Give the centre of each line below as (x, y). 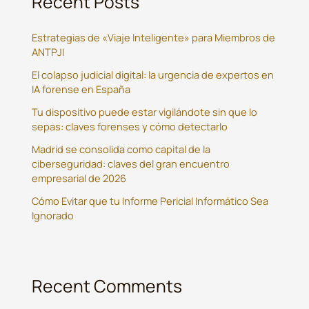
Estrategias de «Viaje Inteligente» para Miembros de (154, 38)
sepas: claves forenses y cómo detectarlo (130, 127)
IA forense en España (81, 89)
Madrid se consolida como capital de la (121, 149)
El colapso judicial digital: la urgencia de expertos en (153, 75)
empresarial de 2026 (79, 178)
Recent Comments (107, 286)
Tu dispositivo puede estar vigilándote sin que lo (145, 112)
